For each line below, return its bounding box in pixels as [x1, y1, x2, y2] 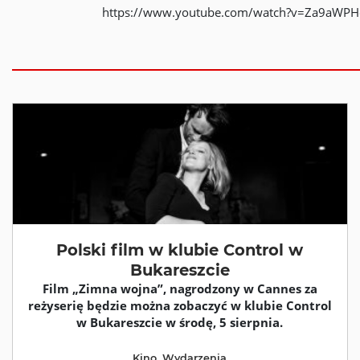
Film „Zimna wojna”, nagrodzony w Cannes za [42, 280, 317, 297]
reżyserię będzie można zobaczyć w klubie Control [27, 297, 332, 313]
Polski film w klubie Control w [56, 240, 304, 260]
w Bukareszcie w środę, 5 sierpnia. [76, 314, 284, 330]
